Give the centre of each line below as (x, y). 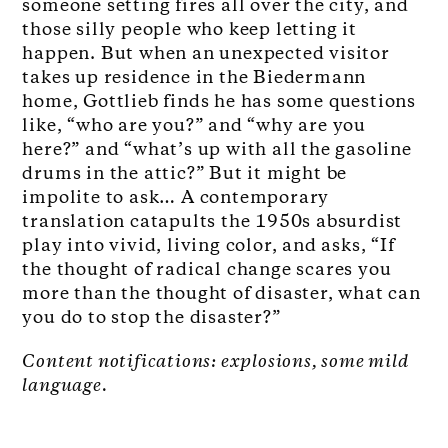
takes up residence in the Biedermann (194, 78)
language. (65, 386)
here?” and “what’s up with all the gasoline (217, 150)
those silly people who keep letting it (189, 30)
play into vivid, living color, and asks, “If (208, 246)
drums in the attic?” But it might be (185, 174)
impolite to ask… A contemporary (176, 198)
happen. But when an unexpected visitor (206, 54)
